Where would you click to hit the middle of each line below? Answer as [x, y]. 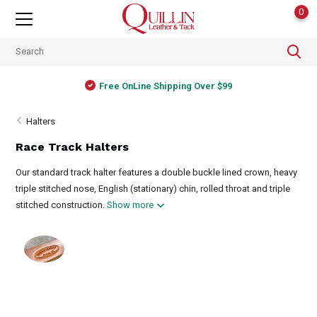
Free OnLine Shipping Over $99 [166, 86]
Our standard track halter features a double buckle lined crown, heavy [157, 172]
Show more [132, 205]
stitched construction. [62, 205]
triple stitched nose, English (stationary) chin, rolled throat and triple [153, 189]
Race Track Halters [73, 147]
